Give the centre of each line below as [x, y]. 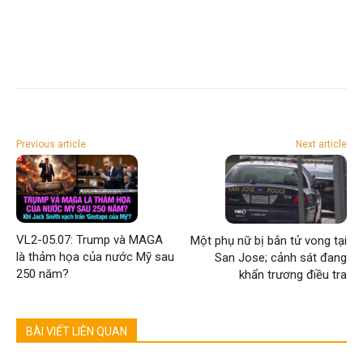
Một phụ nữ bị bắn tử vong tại [268, 240]
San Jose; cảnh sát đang [280, 257]
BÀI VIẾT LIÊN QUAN [77, 331]
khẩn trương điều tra [293, 274]
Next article [321, 144]
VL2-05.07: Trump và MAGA [90, 239]
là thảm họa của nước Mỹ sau [95, 256]
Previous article [51, 144]
